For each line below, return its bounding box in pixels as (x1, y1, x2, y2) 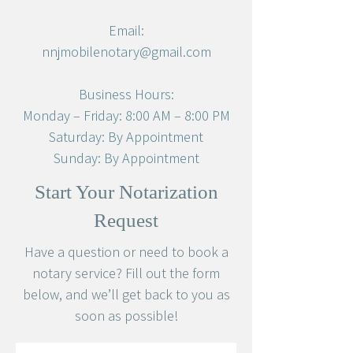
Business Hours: (78, 85, 174, 103)
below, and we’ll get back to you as (22, 285, 230, 303)
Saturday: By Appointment (49, 128, 203, 146)
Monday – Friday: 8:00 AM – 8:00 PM (22, 106, 230, 124)
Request (94, 210, 158, 231)
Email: (108, 21, 144, 39)
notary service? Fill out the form (32, 264, 220, 282)
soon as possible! (74, 307, 178, 325)
